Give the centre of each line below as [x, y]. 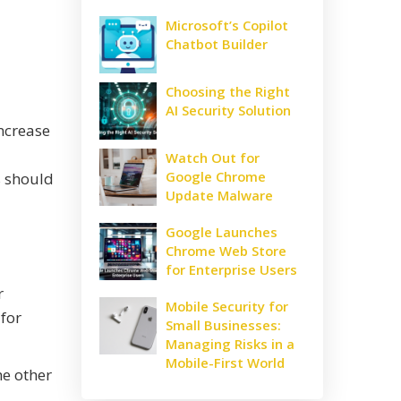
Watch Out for [213, 158]
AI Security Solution [228, 111]
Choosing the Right [228, 92]
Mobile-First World [225, 363]
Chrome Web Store [226, 251]
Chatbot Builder [217, 44]
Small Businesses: [223, 325]
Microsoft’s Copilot [227, 26]
